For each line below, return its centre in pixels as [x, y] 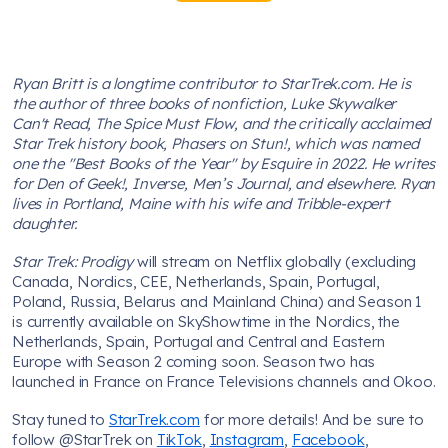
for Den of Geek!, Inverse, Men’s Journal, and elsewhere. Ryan [224, 184]
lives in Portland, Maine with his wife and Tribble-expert [201, 204]
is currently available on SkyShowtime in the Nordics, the [206, 322]
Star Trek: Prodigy [73, 262]
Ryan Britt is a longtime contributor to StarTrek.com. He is [211, 84]
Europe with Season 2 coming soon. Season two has [194, 362]
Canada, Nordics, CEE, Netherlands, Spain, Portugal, [196, 282]
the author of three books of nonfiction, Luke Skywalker [204, 104]
